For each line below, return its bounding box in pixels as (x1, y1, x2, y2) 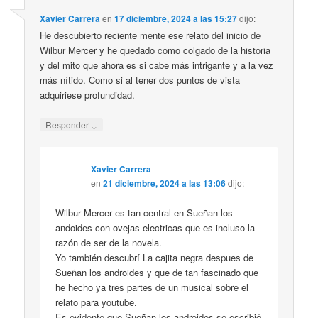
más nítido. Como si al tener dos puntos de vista (40, 72, 241, 87)
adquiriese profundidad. (40, 87, 136, 102)
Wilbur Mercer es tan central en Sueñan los (55, 206, 234, 219)
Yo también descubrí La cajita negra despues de (55, 251, 254, 264)
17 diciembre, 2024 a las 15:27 (114, 11, 238, 25)
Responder (45, 118, 92, 131)
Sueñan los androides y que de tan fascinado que (55, 265, 259, 279)
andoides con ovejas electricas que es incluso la (55, 221, 256, 234)
